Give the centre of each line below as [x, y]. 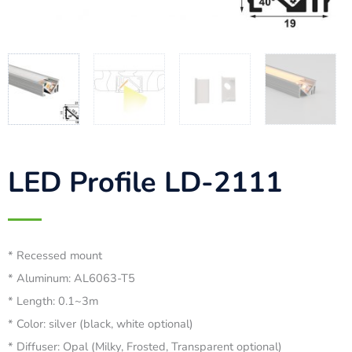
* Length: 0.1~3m [53, 301]
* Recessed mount [55, 255]
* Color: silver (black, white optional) [101, 323]
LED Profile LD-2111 [145, 182]
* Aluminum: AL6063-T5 [71, 278]
